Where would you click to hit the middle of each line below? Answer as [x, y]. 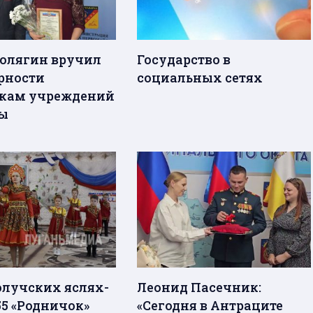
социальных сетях [200, 78]
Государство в [184, 60]
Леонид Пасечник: [199, 287]
